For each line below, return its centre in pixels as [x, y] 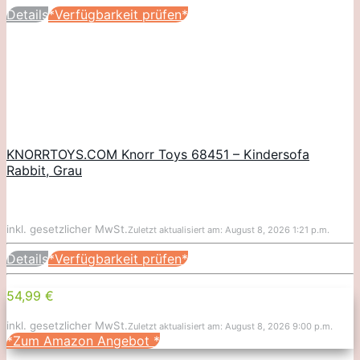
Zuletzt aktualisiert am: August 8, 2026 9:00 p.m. [230, 327]
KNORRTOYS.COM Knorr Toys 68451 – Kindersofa [158, 155]
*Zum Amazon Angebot [80, 341]
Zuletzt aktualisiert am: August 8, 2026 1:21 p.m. [229, 230]
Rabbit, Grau [44, 171]
